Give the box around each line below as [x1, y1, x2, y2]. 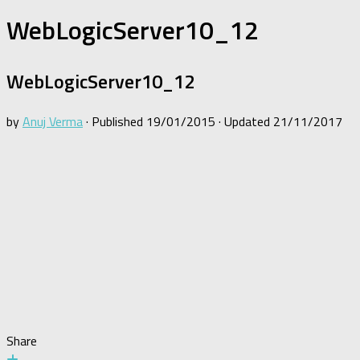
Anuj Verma [22, 111, 83, 131]
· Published [86, 111, 146, 131]
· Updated [215, 111, 273, 131]
